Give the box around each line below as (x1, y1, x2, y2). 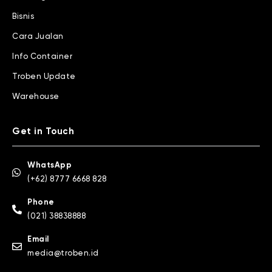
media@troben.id (27, 250, 99, 258)
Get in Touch (12, 127, 74, 137)
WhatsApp (27, 161, 72, 170)
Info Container (12, 53, 72, 61)
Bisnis (12, 13, 34, 21)
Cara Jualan (12, 33, 64, 41)
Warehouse (12, 93, 59, 101)
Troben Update (12, 73, 76, 81)
